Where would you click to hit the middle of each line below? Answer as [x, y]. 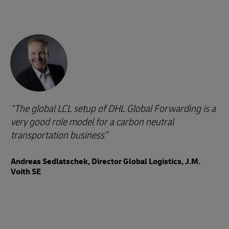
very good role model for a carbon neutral [92, 122]
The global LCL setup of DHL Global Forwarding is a [115, 109]
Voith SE [26, 172]
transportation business [58, 135]
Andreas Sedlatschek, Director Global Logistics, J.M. [106, 162]
